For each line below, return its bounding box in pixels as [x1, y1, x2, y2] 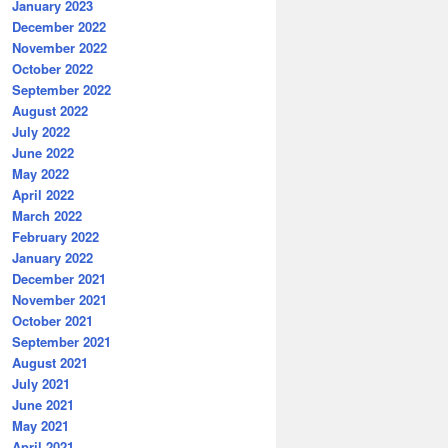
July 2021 [12, 373, 70, 393]
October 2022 [12, 58, 93, 78]
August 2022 [12, 100, 88, 120]
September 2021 [12, 331, 111, 351]
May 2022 [12, 163, 69, 183]
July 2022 [12, 121, 70, 141]
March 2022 [12, 205, 82, 225]
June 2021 [12, 394, 74, 414]
